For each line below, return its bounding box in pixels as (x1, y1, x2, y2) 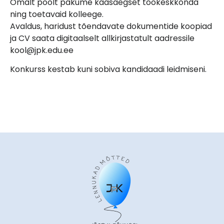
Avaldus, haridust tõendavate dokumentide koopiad (10, 20, 212, 32)
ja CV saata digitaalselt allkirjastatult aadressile (10, 32, 194, 44)
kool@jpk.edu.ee (10, 44, 73, 56)
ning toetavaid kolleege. (10, 8, 103, 20)
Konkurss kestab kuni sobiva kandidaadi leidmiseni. (10, 63, 206, 75)
